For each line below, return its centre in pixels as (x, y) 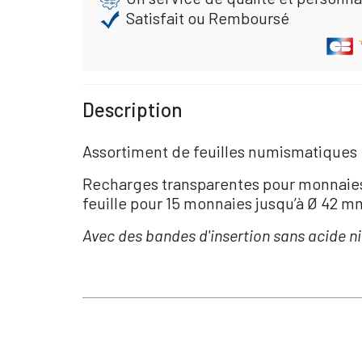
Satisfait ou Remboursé (207, 17)
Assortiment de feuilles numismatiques (220, 152)
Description (133, 110)
